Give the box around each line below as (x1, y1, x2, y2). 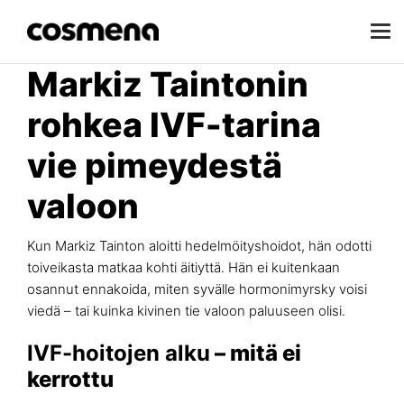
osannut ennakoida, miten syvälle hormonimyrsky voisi (27, 280, 367, 298)
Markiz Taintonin (27, 64, 308, 105)
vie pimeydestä (27, 145, 282, 186)
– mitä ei (210, 340, 301, 366)
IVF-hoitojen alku (27, 340, 210, 366)
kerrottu (27, 366, 114, 392)
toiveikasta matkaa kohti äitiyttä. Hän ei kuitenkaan (27, 259, 340, 276)
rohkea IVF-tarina (27, 105, 321, 145)
